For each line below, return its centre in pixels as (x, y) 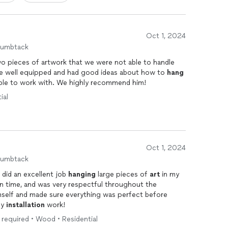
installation (25, 205)
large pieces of (123, 174)
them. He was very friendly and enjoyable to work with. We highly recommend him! (101, 83)
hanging (82, 174)
